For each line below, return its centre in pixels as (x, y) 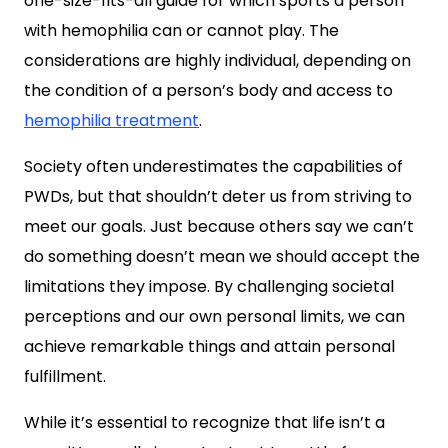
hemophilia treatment (111, 120)
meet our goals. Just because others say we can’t (219, 226)
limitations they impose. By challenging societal (209, 286)
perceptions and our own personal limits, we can (214, 316)
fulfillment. (65, 376)
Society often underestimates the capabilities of (213, 166)
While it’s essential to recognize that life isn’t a (204, 422)
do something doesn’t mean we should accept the (222, 256)
